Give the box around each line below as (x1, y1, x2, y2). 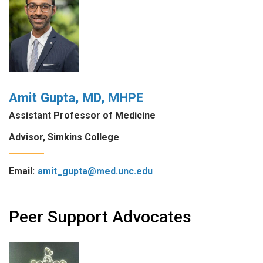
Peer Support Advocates (9, 207, 191, 227)
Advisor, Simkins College (9, 131, 119, 143)
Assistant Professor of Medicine (9, 109, 156, 121)
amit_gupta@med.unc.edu (38, 165, 153, 177)
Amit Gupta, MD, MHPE (9, 90, 143, 106)
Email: (9, 165, 35, 177)
